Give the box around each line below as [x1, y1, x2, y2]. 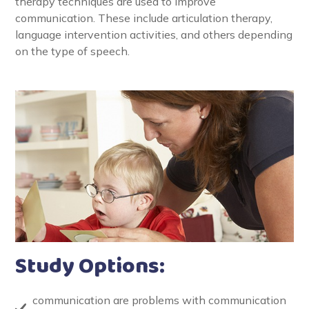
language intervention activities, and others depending [15, 28, 292, 41]
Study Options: [15, 249, 165, 285]
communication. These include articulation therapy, [15, 11, 272, 25]
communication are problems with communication [32, 293, 286, 308]
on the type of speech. [15, 44, 130, 58]
